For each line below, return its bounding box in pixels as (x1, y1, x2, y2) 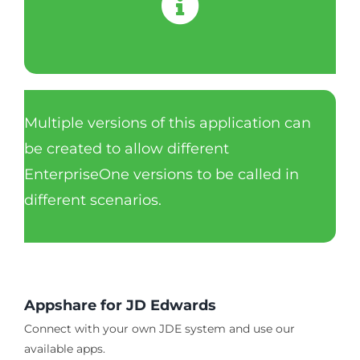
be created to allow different (23, 140, 229, 158)
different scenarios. (23, 191, 162, 210)
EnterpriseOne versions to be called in (23, 166, 299, 184)
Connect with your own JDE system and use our (23, 321, 295, 336)
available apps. (23, 341, 105, 356)
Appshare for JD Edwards (23, 296, 216, 314)
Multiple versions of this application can (23, 114, 311, 133)
